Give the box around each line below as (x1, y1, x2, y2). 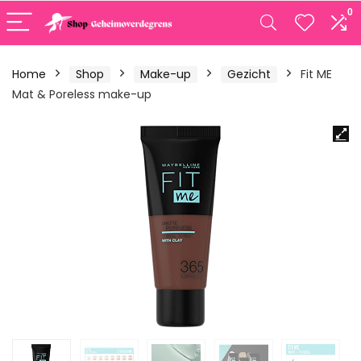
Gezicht (227, 66, 271, 82)
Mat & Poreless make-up (12, 86, 151, 102)
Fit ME (301, 66, 332, 82)
